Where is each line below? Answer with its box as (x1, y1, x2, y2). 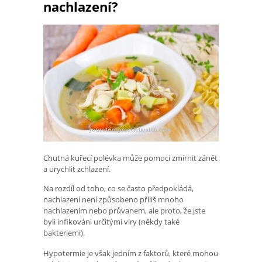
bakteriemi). (43, 227, 85, 239)
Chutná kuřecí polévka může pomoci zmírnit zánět (43, 153, 218, 164)
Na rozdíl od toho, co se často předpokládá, (43, 183, 194, 194)
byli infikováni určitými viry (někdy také (43, 216, 180, 227)
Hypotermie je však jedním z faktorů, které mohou (43, 247, 218, 258)
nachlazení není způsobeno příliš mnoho (43, 194, 184, 205)
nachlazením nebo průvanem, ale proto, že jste (43, 205, 205, 216)
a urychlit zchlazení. (43, 164, 111, 175)
